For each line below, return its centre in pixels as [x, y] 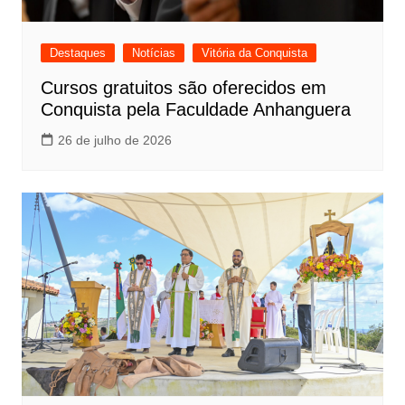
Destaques [77, 53]
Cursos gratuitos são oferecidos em [183, 88]
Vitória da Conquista [254, 53]
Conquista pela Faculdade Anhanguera [195, 110]
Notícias [153, 53]
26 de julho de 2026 [114, 141]
